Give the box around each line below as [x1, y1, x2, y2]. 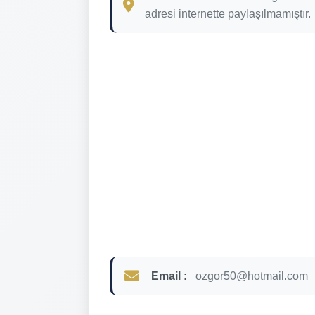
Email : [151, 269, 187, 282]
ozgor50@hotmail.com [195, 269, 308, 282]
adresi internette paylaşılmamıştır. [145, 7, 311, 20]
